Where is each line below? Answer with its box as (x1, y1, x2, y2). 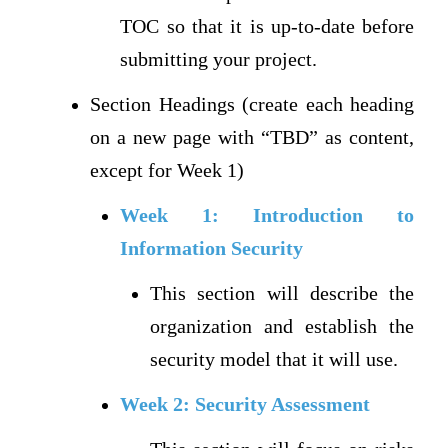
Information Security (120, 237, 304, 259)
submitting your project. (120, 48, 318, 70)
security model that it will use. (150, 348, 399, 370)
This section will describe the (150, 282, 415, 304)
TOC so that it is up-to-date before (120, 15, 415, 37)
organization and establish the (150, 315, 415, 337)
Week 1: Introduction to (120, 204, 415, 226)
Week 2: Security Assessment (120, 393, 371, 415)
